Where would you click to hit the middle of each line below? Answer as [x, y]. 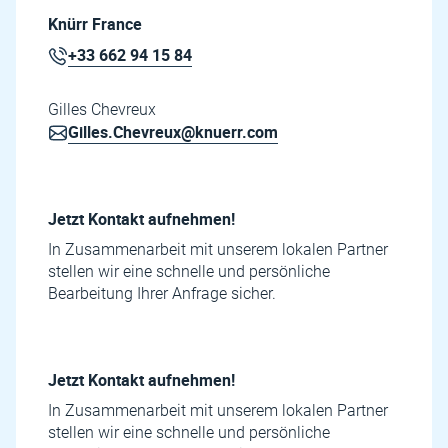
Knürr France [95, 24]
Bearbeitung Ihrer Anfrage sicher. [162, 293]
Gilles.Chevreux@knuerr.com [173, 132]
